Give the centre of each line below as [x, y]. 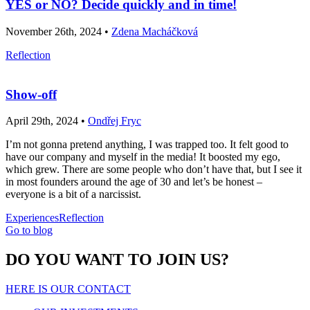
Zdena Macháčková [155, 31]
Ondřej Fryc [115, 121]
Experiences [32, 218]
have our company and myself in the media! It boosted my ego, [143, 157]
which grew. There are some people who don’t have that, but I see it [154, 170]
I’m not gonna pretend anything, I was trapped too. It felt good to [147, 145]
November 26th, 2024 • [58, 31]
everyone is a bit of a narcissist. [73, 194]
